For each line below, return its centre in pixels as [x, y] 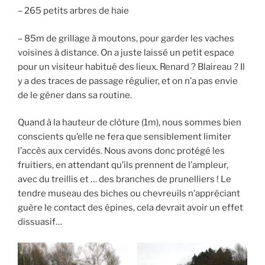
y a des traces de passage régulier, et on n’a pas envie [128, 81]
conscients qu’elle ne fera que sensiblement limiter [125, 137]
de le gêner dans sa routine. [75, 95]
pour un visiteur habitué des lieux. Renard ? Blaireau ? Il [131, 67]
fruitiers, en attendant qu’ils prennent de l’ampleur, [123, 165]
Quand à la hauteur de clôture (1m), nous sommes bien [130, 123]
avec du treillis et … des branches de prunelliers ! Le [125, 180]
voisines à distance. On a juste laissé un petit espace [126, 52]
